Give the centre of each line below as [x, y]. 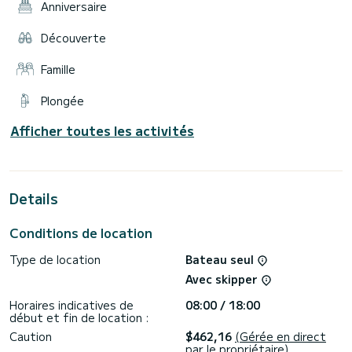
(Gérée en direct [280, 337]
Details [34, 198]
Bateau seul [221, 259]
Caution [31, 337]
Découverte [73, 37]
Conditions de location [81, 232]
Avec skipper [223, 279]
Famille [58, 69]
